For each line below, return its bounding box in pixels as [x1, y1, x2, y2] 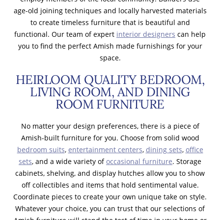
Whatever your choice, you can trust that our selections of [15, 203, 205, 213]
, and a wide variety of [32, 156, 106, 166]
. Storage [172, 156, 201, 166]
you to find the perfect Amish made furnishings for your [18, 41, 202, 51]
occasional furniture [106, 156, 172, 166]
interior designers [116, 29, 175, 39]
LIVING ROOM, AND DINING [30, 83, 190, 100]
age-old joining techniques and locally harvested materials [13, 5, 207, 15]
